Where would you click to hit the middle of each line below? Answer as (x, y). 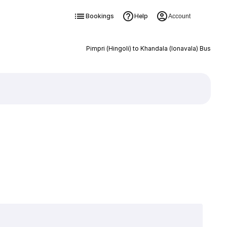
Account (179, 16)
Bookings (100, 16)
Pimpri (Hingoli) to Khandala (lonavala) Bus (148, 48)
